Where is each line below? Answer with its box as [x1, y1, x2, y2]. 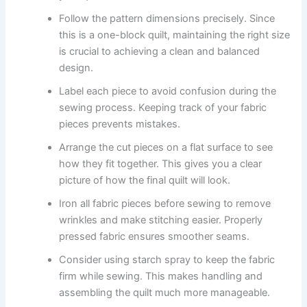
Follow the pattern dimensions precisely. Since [59, 12, 275, 25]
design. [59, 61, 94, 74]
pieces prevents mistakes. [59, 117, 181, 130]
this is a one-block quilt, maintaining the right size [59, 28, 291, 41]
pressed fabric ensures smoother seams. [59, 230, 250, 243]
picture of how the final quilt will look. [59, 173, 231, 186]
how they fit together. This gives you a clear [59, 157, 262, 170]
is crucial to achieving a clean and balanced [59, 45, 260, 58]
